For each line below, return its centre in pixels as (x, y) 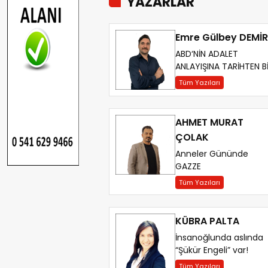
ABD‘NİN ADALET (207, 54)
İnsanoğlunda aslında (219, 238)
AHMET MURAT (209, 123)
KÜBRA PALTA (207, 221)
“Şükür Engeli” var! (212, 250)
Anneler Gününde (212, 154)
